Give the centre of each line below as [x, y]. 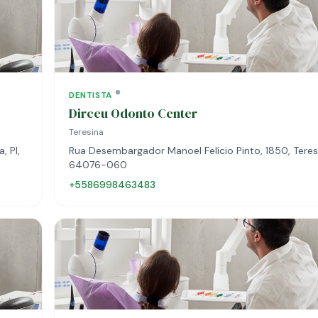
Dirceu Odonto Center [133, 113]
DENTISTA [91, 95]
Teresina [86, 132]
